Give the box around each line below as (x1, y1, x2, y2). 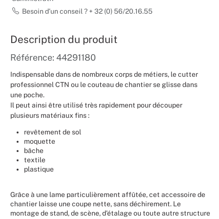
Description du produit (10, 33, 117, 45)
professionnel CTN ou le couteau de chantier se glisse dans (10, 80, 197, 88)
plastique (24, 165, 54, 173)
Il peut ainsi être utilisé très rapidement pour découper (10, 101, 182, 109)
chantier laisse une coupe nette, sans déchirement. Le (10, 199, 181, 208)
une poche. (10, 90, 44, 99)
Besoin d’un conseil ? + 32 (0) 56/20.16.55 (22, 7, 153, 15)
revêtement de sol (24, 128, 81, 136)
